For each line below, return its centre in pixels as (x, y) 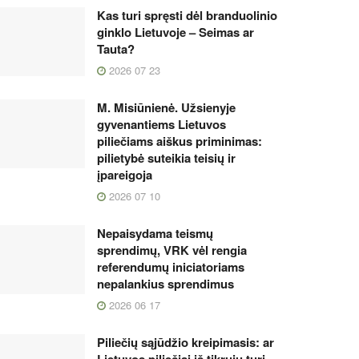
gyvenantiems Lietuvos (161, 124)
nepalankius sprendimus (165, 284)
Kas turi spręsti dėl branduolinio (187, 15)
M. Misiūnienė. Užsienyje (166, 107)
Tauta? (116, 49)
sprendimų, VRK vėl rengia (172, 250)
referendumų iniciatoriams (171, 267)
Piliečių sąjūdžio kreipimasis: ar (186, 342)
